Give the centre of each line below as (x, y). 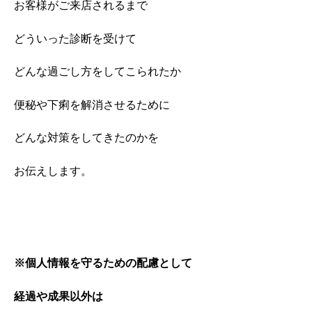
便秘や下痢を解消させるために (92, 104)
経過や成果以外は (58, 296)
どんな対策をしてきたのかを (86, 138)
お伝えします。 (53, 171)
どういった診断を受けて (75, 38)
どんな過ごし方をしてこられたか (97, 72)
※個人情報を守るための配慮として (103, 263)
